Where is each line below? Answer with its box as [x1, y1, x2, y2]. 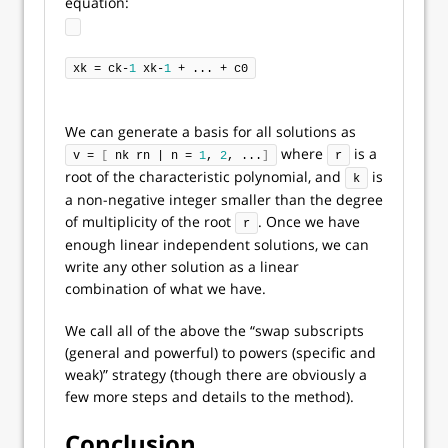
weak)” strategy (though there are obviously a [65, 365, 367, 384]
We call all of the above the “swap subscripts [65, 321, 364, 340]
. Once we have [258, 212, 360, 231]
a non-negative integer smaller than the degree [65, 190, 383, 209]
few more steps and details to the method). [65, 387, 354, 406]
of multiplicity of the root [65, 212, 235, 231]
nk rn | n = [108, 149, 199, 163]
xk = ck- [73, 62, 129, 76]
